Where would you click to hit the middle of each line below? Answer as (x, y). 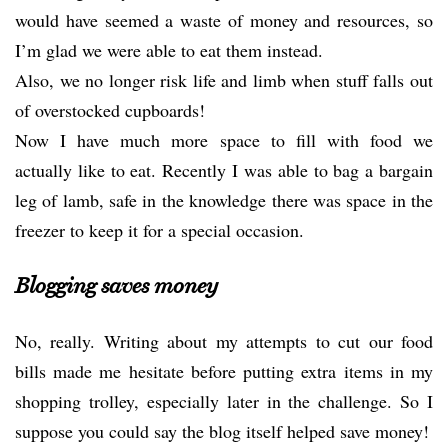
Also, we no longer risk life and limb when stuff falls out (224, 80)
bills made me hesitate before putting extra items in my (224, 371)
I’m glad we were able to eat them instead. (169, 50)
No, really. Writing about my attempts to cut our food (224, 341)
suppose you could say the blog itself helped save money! (222, 431)
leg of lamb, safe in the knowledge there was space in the (224, 200)
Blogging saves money (116, 285)
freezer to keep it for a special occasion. (159, 230)
